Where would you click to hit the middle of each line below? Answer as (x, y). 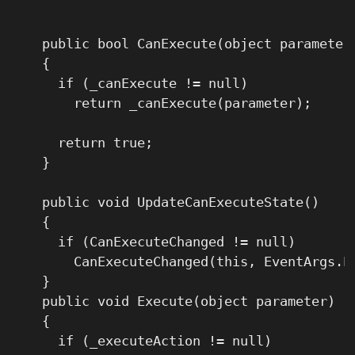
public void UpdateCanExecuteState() (165, 202)
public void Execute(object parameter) (173, 301)
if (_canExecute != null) (130, 83)
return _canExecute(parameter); (161, 103)
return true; (82, 142)
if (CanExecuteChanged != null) (153, 241)
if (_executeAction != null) (141, 340)
